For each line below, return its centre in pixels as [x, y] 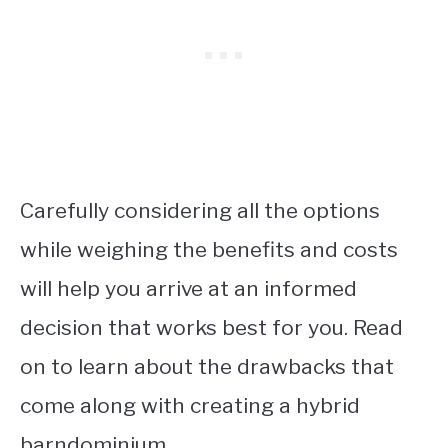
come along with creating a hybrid [190, 405]
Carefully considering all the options [200, 210]
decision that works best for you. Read [211, 327]
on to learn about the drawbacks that [207, 366]
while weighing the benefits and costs [209, 249]
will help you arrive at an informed [188, 288]
